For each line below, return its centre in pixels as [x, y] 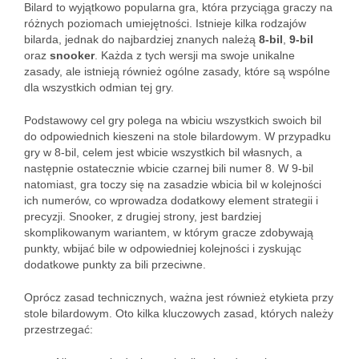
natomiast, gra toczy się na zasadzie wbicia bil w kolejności [173, 184]
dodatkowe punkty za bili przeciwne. [115, 264]
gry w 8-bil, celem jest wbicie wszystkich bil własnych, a [163, 152]
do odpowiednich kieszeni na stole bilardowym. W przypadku [177, 136]
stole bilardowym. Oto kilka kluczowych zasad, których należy [179, 313]
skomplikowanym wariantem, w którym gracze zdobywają [169, 232]
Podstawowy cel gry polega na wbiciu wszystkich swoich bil [173, 120]
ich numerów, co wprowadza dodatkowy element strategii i [171, 200]
